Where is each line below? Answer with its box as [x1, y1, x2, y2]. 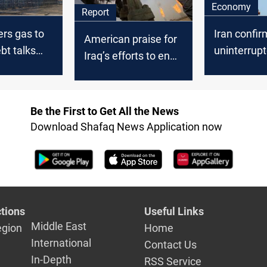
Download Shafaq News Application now [30, 120, 222, 133]
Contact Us [144, 238, 197, 251]
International [31, 236, 92, 249]
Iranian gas [84, 66, 137, 79]
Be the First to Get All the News [30, 105, 179, 118]
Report [82, 6, 110, 18]
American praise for [84, 32, 178, 45]
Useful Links [144, 204, 204, 218]
